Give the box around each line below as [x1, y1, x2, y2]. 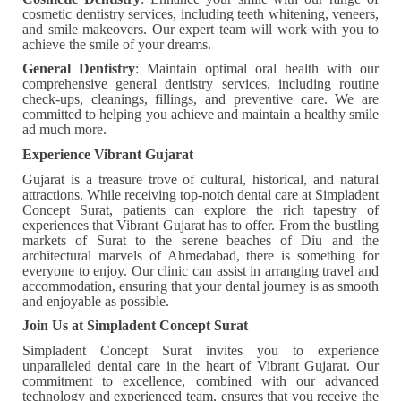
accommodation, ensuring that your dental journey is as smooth [22, 277, 379, 294]
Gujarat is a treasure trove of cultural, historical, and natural [22, 171, 379, 187]
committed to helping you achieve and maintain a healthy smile [22, 107, 379, 123]
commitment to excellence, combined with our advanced [22, 373, 379, 389]
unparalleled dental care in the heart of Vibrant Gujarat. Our [22, 358, 379, 374]
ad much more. [22, 122, 107, 138]
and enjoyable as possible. [22, 293, 169, 309]
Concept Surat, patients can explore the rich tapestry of [22, 201, 379, 218]
